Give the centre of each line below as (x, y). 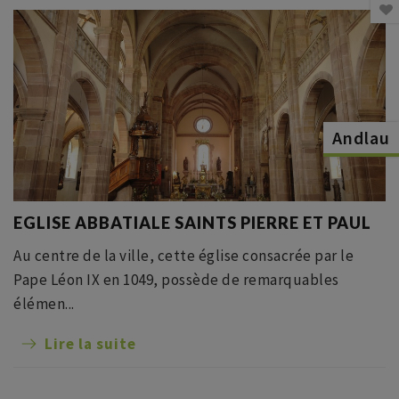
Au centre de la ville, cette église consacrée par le (183, 256)
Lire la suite (90, 344)
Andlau (361, 138)
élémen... (44, 304)
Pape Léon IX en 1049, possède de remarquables (176, 280)
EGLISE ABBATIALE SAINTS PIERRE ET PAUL (192, 223)
